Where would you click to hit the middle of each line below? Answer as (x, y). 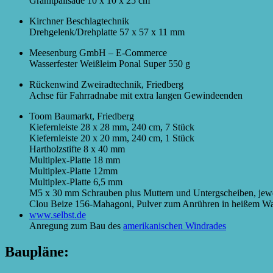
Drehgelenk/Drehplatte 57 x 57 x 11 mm (107, 32)
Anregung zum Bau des (76, 225)
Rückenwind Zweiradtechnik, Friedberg (106, 84)
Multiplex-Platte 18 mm (75, 160)
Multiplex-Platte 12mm (73, 171)
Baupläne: (37, 251)
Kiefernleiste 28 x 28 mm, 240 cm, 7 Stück (112, 127)
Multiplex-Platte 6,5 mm (76, 182)
